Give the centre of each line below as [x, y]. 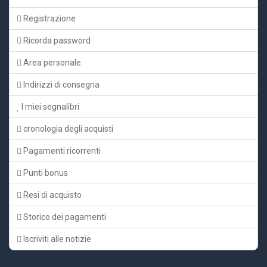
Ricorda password [56, 40]
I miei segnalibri [49, 106]
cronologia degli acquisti [67, 128]
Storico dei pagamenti [64, 217]
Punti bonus [45, 173]
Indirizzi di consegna [60, 84]
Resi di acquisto [52, 195]
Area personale [51, 62]
